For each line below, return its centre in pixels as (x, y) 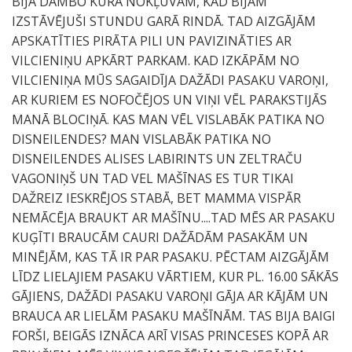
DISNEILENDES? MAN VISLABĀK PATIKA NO (141, 139)
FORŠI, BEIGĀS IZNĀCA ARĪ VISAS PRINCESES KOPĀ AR (170, 335)
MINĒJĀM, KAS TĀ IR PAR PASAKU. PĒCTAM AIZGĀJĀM (170, 257)
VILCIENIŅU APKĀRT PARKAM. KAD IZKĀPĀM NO (156, 60)
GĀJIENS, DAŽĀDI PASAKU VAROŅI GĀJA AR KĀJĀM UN (170, 296)
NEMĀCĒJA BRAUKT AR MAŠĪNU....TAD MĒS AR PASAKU (174, 218)
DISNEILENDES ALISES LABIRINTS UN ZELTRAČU (157, 159)
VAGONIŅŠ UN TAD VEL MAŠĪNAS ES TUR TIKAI (153, 178)
